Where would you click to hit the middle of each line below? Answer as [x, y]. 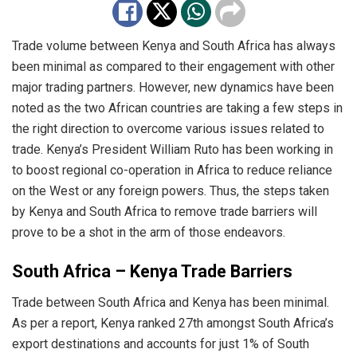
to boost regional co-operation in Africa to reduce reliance [172, 170]
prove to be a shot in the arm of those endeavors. [149, 232]
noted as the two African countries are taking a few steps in [177, 108]
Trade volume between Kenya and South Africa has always [174, 45]
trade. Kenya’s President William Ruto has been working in [173, 149]
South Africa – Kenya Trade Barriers [152, 272]
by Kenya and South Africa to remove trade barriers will [165, 211]
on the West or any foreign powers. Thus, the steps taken [171, 190]
